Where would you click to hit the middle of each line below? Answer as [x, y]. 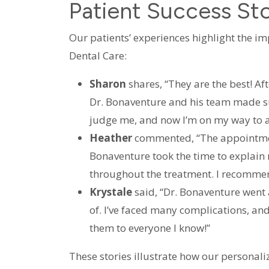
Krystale [110, 192]
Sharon [107, 84]
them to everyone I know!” [150, 228]
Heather [110, 138]
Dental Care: [98, 56]
